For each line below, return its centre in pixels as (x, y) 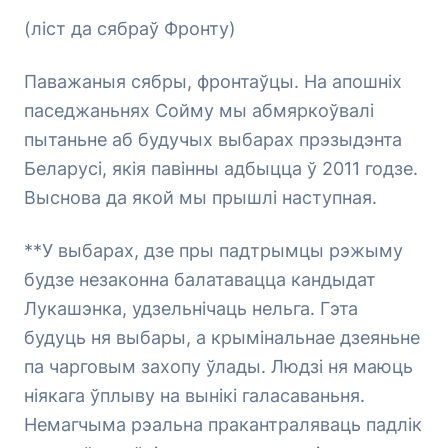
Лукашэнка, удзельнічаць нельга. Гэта (191, 308)
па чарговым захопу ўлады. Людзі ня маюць (218, 366)
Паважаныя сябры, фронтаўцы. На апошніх (213, 81)
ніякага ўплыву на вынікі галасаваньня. (194, 395)
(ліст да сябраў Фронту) (130, 28)
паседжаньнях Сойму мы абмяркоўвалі (199, 110)
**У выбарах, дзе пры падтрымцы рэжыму (213, 250)
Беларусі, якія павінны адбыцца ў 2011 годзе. (221, 168)
